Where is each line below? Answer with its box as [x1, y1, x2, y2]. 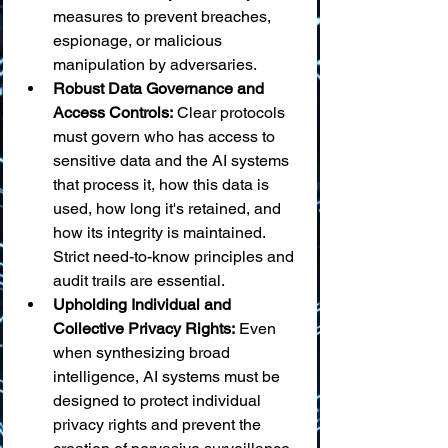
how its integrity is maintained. [53, 223, 269, 242]
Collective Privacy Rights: [53, 319, 235, 338]
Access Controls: [53, 103, 173, 122]
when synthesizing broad [53, 343, 234, 362]
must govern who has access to [53, 127, 279, 146]
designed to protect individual [53, 391, 265, 410]
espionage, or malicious [53, 31, 226, 50]
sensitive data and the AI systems [53, 151, 293, 170]
